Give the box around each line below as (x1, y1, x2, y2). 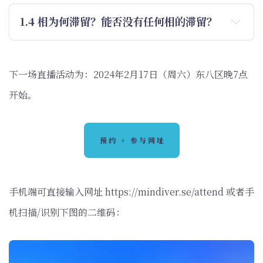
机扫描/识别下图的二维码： (9, 205, 125, 219)
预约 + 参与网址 (99, 134, 166, 145)
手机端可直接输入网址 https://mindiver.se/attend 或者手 (9, 184, 254, 198)
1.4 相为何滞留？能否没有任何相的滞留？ (20, 14, 218, 29)
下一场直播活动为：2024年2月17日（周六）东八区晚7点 (9, 67, 248, 81)
